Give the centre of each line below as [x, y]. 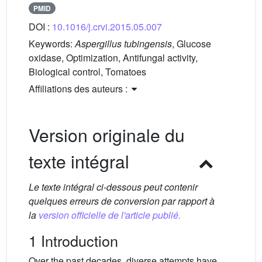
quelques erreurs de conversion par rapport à [122, 201]
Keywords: [52, 44]
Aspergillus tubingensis [123, 44]
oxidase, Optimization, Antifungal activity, [113, 58]
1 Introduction [73, 241]
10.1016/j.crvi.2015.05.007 [107, 27]
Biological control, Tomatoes [87, 72]
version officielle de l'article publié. [110, 215]
